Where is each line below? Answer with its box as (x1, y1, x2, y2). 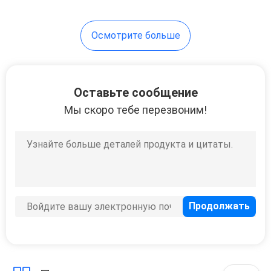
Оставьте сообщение (73, 85, 198, 100)
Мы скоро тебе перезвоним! (64, 103, 207, 116)
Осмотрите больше (91, 29, 180, 41)
